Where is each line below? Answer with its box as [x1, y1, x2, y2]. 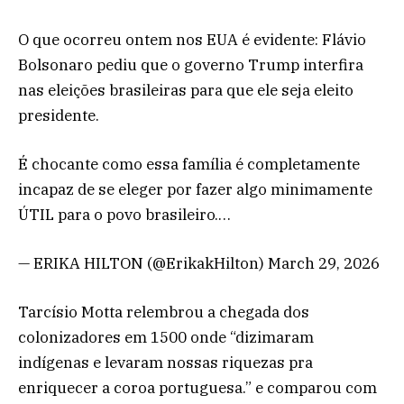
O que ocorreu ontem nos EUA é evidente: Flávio [18, 29, 366, 50]
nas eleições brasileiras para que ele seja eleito [18, 79, 353, 100]
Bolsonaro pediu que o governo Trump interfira [18, 54, 363, 75]
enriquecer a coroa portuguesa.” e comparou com [18, 378, 377, 399]
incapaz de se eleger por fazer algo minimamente [18, 179, 372, 199]
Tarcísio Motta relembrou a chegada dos [18, 302, 309, 323]
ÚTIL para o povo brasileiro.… [18, 204, 231, 225]
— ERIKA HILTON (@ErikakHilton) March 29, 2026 [18, 253, 380, 274]
